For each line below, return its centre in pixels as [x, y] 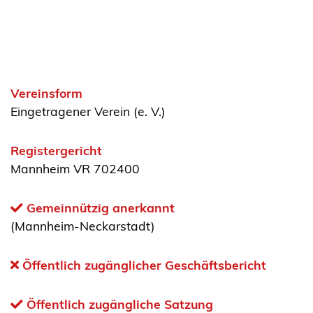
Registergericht [56, 151]
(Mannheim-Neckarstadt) [83, 226]
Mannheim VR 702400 [75, 169]
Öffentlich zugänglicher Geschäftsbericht [143, 265]
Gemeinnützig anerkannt [99, 208]
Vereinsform [46, 93]
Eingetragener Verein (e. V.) [88, 111]
